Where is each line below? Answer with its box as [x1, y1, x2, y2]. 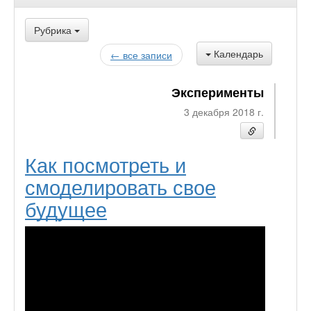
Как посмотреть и [25, 149, 186, 179]
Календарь [214, 47, 263, 60]
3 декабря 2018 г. [184, 105, 264, 119]
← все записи [110, 48, 172, 62]
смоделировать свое [25, 171, 216, 201]
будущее [25, 194, 107, 224]
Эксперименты [171, 83, 264, 101]
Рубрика [34, 23, 74, 37]
